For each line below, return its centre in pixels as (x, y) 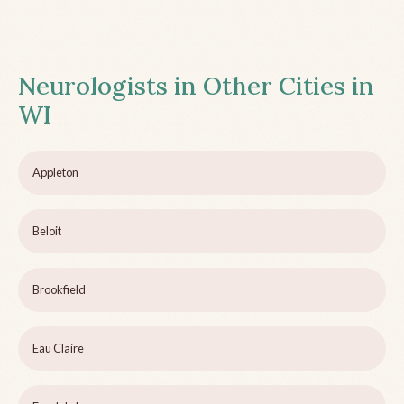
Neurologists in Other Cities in (196, 86)
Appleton (55, 173)
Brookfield (59, 290)
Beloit (47, 231)
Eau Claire (58, 349)
